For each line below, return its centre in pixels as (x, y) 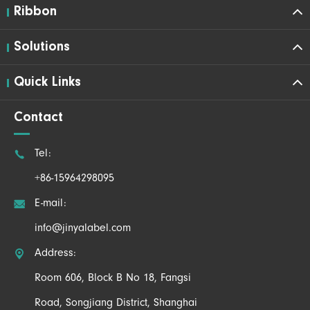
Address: (55, 254)
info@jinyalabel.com (83, 229)
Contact (38, 117)
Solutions (42, 47)
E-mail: (51, 204)
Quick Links (47, 82)
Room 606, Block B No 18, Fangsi (113, 279)
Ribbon (35, 11)
